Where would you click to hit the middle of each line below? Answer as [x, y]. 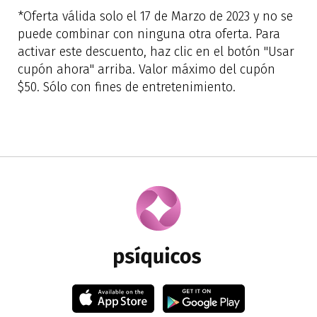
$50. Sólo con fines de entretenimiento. [127, 87]
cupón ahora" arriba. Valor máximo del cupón [146, 69]
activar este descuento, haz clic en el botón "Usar [156, 52]
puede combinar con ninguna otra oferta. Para [149, 34]
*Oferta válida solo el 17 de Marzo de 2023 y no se [155, 16]
